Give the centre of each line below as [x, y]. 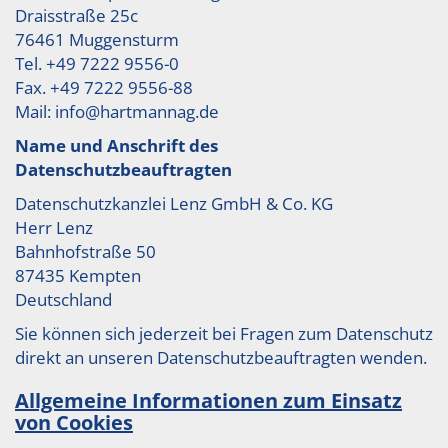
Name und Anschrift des [116, 145]
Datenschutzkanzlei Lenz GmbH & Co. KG [174, 203]
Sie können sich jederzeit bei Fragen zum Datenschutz [224, 333]
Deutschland [63, 299]
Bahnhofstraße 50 [85, 251]
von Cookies [74, 422]
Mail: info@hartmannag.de [117, 111]
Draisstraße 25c [76, 15]
